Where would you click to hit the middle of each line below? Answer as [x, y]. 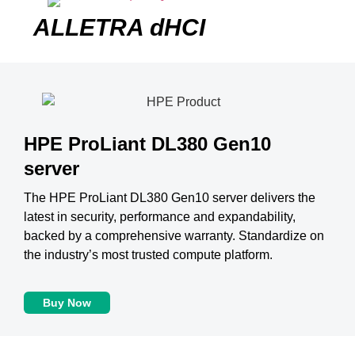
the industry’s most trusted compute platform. [148, 254]
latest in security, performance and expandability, [160, 216]
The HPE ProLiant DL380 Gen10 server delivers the [170, 197]
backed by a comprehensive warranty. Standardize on [174, 235]
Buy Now [67, 303]
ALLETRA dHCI [119, 27]
